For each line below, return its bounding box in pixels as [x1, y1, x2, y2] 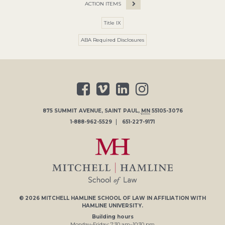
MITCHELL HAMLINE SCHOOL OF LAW [41, 194, 145, 201]
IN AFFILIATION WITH [145, 194, 206, 201]
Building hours [91, 213, 134, 220]
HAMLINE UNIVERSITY [82, 202, 142, 209]
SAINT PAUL [104, 107, 138, 114]
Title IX [104, 19, 121, 26]
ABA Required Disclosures [81, 36, 144, 43]
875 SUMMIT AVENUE [42, 107, 101, 114]
